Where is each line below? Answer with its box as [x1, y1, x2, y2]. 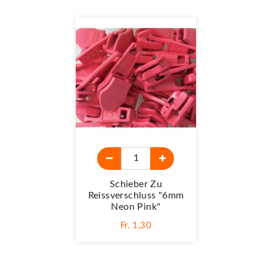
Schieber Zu [109, 179, 163, 189]
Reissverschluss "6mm [88, 190, 184, 200]
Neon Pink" [111, 201, 161, 212]
